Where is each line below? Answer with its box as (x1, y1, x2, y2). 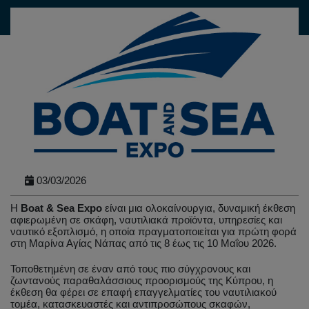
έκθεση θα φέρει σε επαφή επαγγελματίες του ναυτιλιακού (10, 287, 277, 299)
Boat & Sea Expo (21, 203, 102, 215)
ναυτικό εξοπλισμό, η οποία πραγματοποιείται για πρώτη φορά (10, 226, 297, 238)
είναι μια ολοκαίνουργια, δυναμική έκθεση (102, 203, 295, 215)
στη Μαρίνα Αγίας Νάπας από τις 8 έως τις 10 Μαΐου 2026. (10, 238, 277, 250)
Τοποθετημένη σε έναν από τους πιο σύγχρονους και (10, 263, 250, 275)
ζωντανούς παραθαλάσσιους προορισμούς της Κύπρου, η (10, 275, 273, 287)
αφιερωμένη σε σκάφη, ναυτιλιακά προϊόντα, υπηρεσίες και (10, 215, 282, 226)
